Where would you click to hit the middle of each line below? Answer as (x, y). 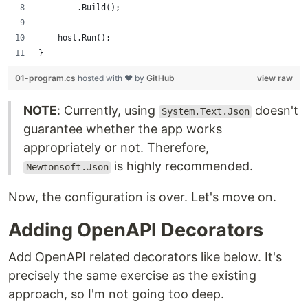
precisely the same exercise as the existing (132, 276)
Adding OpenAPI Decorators (136, 230)
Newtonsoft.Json (67, 167)
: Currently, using (108, 111)
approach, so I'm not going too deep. (116, 294)
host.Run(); (75, 38)
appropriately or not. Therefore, (116, 148)
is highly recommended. (182, 166)
